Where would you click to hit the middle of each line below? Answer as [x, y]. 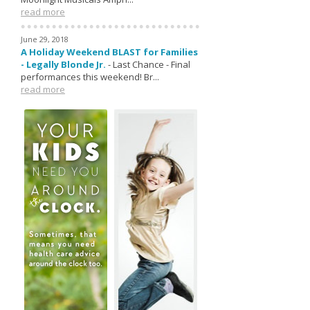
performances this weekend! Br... [90, 77]
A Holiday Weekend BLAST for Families [109, 52]
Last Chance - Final [152, 64]
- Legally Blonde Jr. [63, 64]
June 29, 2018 [45, 39]
